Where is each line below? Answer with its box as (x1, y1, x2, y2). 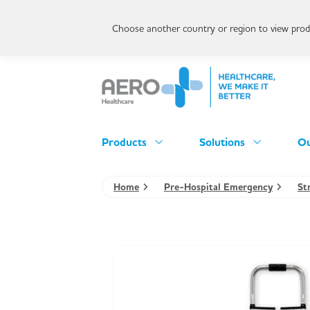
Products (102, 135, 147, 149)
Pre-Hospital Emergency (164, 181, 273, 192)
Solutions (199, 135, 245, 149)
